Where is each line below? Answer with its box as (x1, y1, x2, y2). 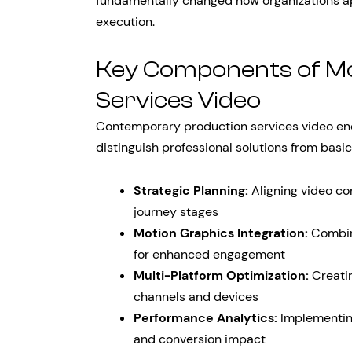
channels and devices (134, 288, 258, 305)
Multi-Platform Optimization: (134, 267, 309, 284)
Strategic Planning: (134, 182, 248, 199)
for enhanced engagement (134, 246, 285, 262)
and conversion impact (134, 331, 266, 347)
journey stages (134, 203, 218, 220)
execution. (96, 13, 155, 30)
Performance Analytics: (134, 310, 277, 326)
